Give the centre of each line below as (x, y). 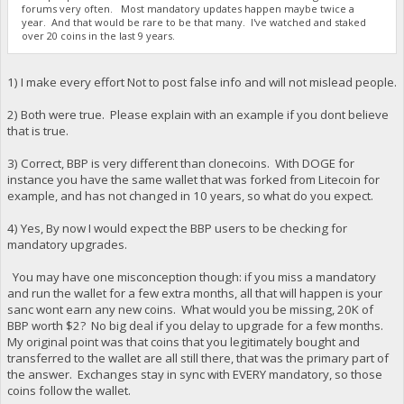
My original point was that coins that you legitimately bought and (183, 341)
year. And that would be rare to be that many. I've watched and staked (194, 23)
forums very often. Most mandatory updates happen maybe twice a (188, 9)
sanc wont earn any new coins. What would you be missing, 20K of (190, 309)
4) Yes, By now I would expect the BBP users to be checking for (177, 228)
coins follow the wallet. (69, 390)
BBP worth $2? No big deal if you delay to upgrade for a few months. (196, 325)
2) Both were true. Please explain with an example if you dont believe (197, 114)
